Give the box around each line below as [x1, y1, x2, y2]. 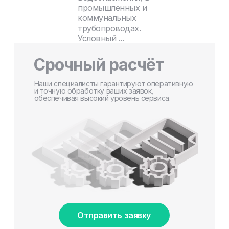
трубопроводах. [78, 22, 141, 33]
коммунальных [78, 12, 136, 23]
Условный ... [78, 33, 124, 43]
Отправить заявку [77, 210, 151, 220]
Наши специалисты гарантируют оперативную [34, 79, 193, 88]
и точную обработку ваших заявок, [34, 86, 154, 95]
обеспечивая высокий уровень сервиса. [34, 93, 171, 102]
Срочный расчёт [33, 54, 165, 75]
